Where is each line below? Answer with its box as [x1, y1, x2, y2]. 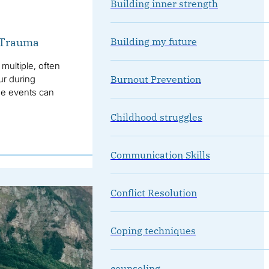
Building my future [110, 35, 197, 47]
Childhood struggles [110, 110, 202, 123]
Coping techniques [110, 224, 196, 237]
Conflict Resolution [110, 186, 197, 199]
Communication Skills [110, 148, 210, 161]
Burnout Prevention [110, 73, 201, 85]
